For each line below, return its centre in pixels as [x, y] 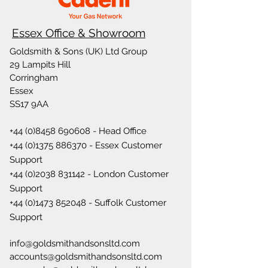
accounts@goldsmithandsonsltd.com [86, 257]
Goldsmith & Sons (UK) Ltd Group [78, 51]
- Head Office [118, 131]
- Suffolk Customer [126, 203]
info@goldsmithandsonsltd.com [75, 243]
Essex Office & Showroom [79, 33]
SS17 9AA [29, 104]
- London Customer [127, 174]
